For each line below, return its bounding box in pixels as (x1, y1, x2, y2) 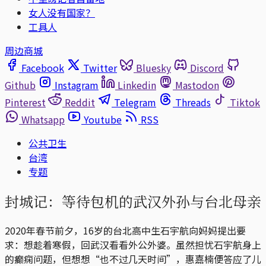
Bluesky (136, 61, 171, 75)
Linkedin (118, 78, 156, 92)
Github (5, 78, 36, 92)
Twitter (83, 61, 117, 75)
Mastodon (175, 78, 219, 92)
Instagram (55, 78, 99, 92)
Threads (175, 95, 211, 109)
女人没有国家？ (28, 5, 95, 20)
